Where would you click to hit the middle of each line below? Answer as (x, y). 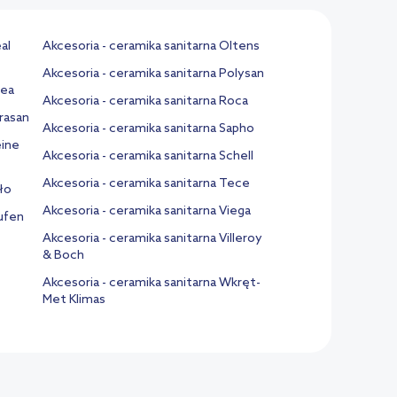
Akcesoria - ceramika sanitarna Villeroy (152, 239)
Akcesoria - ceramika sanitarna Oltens (151, 47)
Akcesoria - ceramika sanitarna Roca (145, 101)
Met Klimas (74, 300)
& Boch (63, 256)
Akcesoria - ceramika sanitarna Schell (148, 156)
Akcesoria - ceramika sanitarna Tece (146, 184)
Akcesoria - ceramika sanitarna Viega (147, 211)
